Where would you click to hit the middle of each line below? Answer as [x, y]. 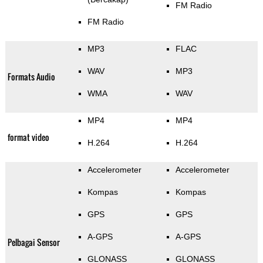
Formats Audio [31, 77]
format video [28, 137]
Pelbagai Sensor [33, 242]
